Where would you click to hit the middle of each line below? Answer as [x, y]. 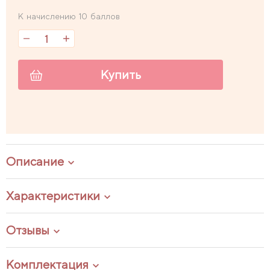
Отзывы [28, 230]
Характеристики [53, 196]
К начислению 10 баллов [69, 16]
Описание [35, 162]
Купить [121, 75]
